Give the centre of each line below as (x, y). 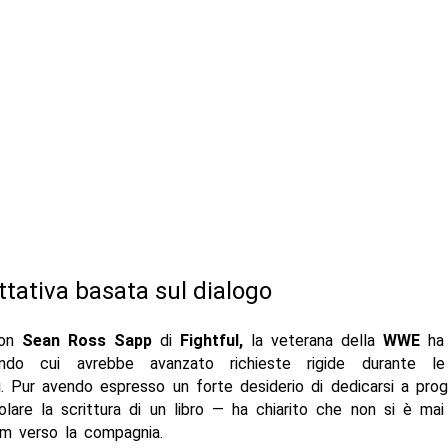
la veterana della (312, 340)
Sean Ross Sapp (86, 340)
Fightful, (211, 340)
